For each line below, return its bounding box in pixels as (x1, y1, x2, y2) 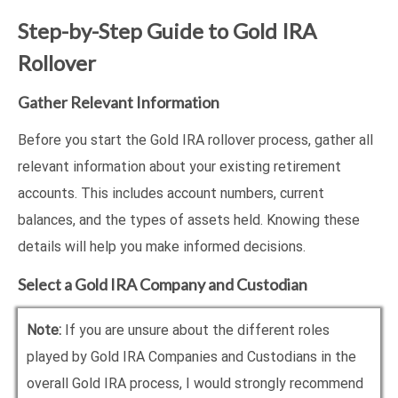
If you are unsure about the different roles (61, 322, 330, 339)
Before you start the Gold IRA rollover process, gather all (18, 131, 373, 149)
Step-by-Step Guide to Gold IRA (18, 18, 316, 44)
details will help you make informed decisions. (18, 238, 306, 256)
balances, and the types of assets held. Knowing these (18, 211, 360, 229)
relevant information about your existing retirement (18, 158, 341, 176)
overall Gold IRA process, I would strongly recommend (27, 375, 363, 393)
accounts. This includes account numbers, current (18, 185, 324, 203)
